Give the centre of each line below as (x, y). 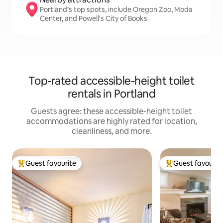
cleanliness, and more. (111, 131)
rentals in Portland (111, 94)
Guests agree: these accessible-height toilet (111, 111)
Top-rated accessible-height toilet (111, 81)
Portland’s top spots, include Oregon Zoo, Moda (116, 9)
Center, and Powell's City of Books (94, 18)
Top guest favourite (49, 167)
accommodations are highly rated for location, (111, 121)
